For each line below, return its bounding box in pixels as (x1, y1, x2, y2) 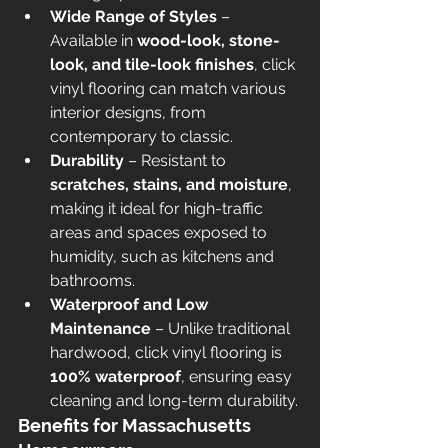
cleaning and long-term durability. (50, 391, 298, 410)
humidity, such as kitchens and (50, 247, 278, 266)
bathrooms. (50, 271, 135, 290)
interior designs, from (50, 103, 210, 122)
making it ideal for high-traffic (50, 199, 267, 218)
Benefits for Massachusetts (18, 415, 255, 436)
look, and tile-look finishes (50, 55, 254, 74)
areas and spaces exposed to (50, 223, 271, 242)
